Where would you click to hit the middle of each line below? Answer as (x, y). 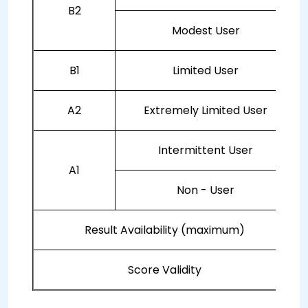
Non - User (206, 190)
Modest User (206, 31)
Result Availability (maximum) (165, 230)
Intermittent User (206, 150)
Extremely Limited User (206, 110)
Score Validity (165, 270)
